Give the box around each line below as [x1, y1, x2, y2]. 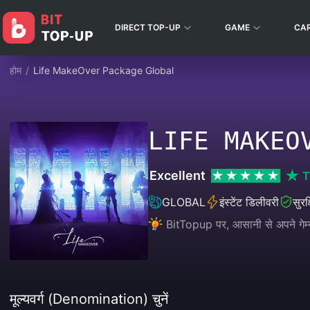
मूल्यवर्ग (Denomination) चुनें [10, 291, 168, 307]
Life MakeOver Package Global [33, 64, 174, 76]
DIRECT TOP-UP [115, 22, 181, 33]
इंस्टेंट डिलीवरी [219, 195, 279, 209]
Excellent [149, 168, 206, 183]
